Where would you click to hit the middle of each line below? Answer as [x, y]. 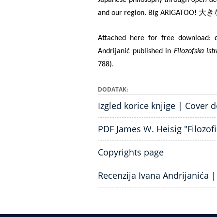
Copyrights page [131, 152]
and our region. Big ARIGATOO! [148, 13]
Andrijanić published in [136, 51]
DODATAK [112, 89]
